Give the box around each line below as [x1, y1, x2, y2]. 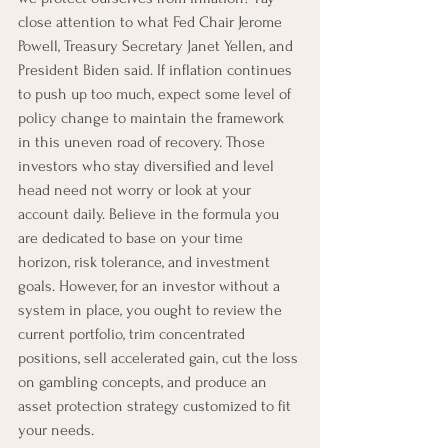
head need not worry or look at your [18, 180, 255, 199]
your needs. [18, 420, 98, 439]
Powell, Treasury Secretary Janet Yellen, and [18, 36, 297, 55]
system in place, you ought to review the [18, 300, 286, 319]
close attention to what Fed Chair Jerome [18, 12, 286, 31]
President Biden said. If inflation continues [18, 60, 296, 79]
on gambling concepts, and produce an [18, 372, 271, 391]
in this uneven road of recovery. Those [18, 132, 269, 151]
